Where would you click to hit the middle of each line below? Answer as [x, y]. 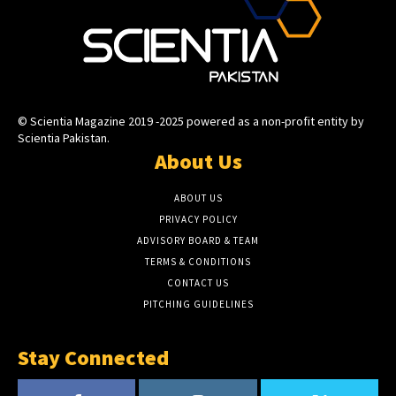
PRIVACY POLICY [198, 219]
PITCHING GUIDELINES [198, 304]
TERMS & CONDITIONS [198, 261]
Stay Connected [93, 357]
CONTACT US [198, 282]
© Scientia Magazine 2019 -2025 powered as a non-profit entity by [191, 121]
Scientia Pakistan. [64, 137]
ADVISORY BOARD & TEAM [198, 240]
